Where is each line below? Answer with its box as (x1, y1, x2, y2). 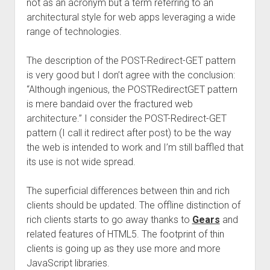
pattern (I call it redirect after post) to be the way (26, 127, 231, 139)
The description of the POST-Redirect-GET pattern (26, 55, 236, 66)
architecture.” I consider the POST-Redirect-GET (26, 113, 227, 124)
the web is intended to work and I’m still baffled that (26, 142, 243, 153)
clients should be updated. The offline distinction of (26, 199, 240, 211)
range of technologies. (26, 26, 122, 37)
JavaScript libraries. (26, 257, 110, 269)
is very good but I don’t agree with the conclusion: (26, 69, 235, 81)
